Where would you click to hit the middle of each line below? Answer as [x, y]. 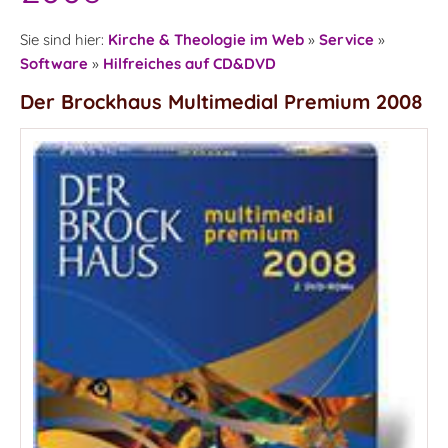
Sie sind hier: [64, 39]
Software [54, 63]
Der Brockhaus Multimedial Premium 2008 [221, 101]
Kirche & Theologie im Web [206, 39]
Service [346, 39]
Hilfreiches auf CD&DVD [189, 63]
